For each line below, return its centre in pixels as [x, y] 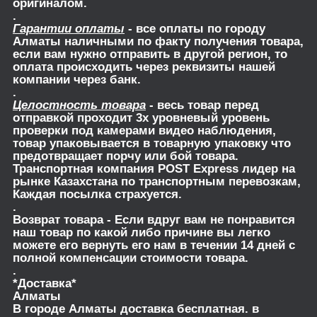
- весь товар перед [202, 105]
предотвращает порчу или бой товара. [126, 156]
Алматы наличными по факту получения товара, [158, 42]
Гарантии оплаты [69, 29]
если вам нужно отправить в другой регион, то [150, 54]
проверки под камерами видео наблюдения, [144, 131]
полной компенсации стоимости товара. [131, 258]
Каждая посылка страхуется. [99, 195]
